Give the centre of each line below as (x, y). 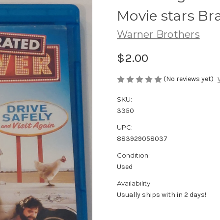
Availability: (134, 183)
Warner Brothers (158, 34)
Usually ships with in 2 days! (162, 195)
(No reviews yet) (189, 79)
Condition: (133, 155)
